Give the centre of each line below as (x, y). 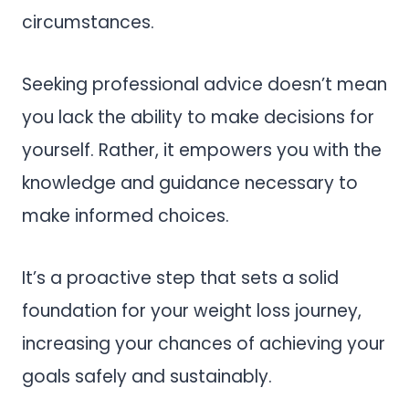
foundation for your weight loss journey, (192, 311)
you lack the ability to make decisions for (198, 118)
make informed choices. (128, 216)
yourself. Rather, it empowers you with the (202, 151)
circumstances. (88, 23)
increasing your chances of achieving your (204, 344)
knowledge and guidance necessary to (190, 184)
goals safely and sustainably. (147, 377)
